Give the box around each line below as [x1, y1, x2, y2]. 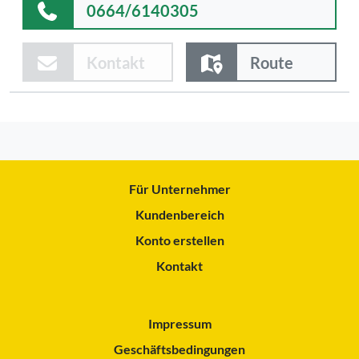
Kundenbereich [135, 206, 224, 222]
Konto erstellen [135, 232, 224, 248]
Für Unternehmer [128, 180, 231, 196]
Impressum [147, 315, 212, 331]
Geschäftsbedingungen [114, 341, 245, 357]
